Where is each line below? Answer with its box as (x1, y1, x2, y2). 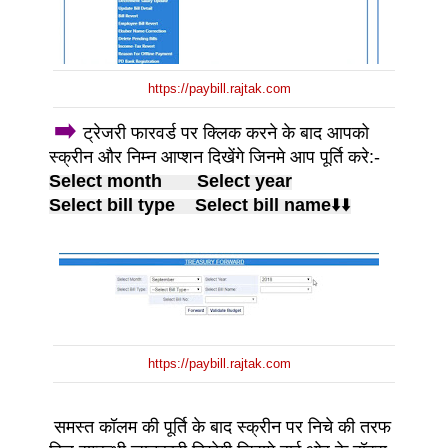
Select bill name (195, 194, 331, 215)
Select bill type (49, 194, 195, 215)
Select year (197, 170, 292, 191)
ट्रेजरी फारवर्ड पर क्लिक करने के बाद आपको (83, 122, 369, 143)
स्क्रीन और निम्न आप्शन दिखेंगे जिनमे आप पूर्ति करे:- (49, 146, 380, 167)
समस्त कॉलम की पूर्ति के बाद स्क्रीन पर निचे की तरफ (49, 417, 391, 437)
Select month (49, 170, 197, 191)
